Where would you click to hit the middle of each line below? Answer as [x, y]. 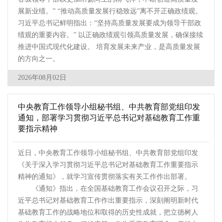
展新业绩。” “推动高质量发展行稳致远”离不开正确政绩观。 [110, 11]
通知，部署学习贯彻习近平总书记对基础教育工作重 [109, 118]
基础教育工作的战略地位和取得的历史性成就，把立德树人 [108, 213]
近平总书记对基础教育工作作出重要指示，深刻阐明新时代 [108, 201]
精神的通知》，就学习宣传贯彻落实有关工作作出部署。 [105, 177]
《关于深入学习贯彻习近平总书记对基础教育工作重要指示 [108, 165]
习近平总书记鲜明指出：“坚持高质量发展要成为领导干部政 [110, 23]
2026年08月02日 [42, 78]
